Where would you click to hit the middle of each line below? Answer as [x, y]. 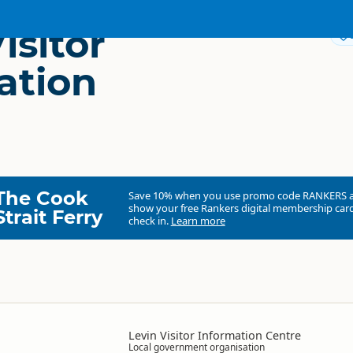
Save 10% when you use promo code [215, 195]
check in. [149, 221]
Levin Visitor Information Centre [215, 335]
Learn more [198, 221]
